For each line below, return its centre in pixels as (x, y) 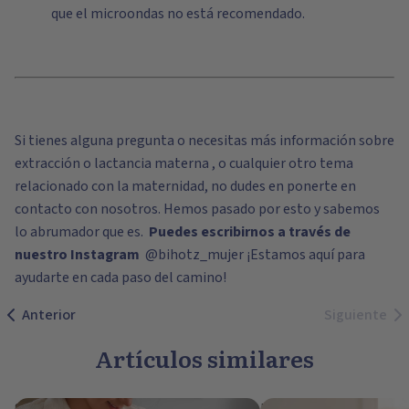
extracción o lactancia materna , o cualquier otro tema (184, 163)
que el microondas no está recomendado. (178, 13)
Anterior (49, 315)
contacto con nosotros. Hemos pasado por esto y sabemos (197, 209)
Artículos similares (204, 358)
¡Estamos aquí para (304, 254)
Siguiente (356, 315)
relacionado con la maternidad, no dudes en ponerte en (185, 186)
